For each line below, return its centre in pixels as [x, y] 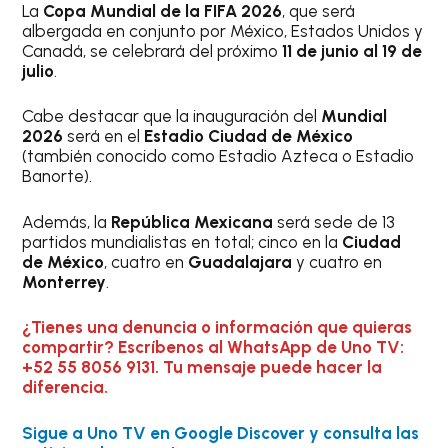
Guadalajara [242, 261]
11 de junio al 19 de [352, 50]
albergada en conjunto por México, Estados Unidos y [223, 30]
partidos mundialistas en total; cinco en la [182, 241]
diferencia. [65, 387]
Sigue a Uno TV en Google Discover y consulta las [221, 432]
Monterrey [64, 281]
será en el [104, 136]
